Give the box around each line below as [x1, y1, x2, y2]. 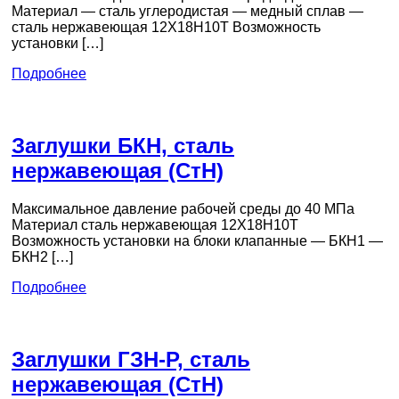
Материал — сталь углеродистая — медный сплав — [12, 4, 363, 20]
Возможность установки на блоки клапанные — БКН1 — [12, 232, 383, 248]
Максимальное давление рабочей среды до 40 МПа [12, 200, 354, 216]
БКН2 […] [12, 248, 73, 265]
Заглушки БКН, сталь [12, 134, 234, 159]
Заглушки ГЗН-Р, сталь [12, 346, 250, 371]
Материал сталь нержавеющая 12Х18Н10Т [12, 216, 298, 232]
